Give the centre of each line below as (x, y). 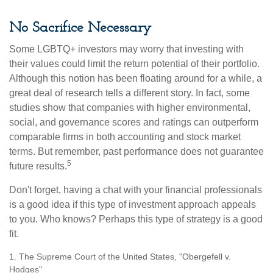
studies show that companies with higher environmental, (130, 107)
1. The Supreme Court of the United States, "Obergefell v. (120, 256)
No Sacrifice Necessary (80, 28)
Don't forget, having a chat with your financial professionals (136, 190)
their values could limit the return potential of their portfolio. (134, 63)
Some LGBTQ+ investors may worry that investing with (126, 49)
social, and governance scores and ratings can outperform (134, 122)
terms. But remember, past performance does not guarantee (136, 151)
